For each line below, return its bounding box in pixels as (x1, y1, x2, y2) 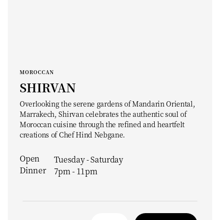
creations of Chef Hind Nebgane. (20, 130, 126, 139)
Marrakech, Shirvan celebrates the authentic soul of (20, 109, 187, 119)
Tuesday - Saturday (54, 154, 123, 165)
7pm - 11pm (54, 165, 98, 177)
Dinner (20, 165, 46, 176)
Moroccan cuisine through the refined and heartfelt (20, 119, 185, 129)
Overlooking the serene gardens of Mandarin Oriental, (20, 99, 195, 109)
